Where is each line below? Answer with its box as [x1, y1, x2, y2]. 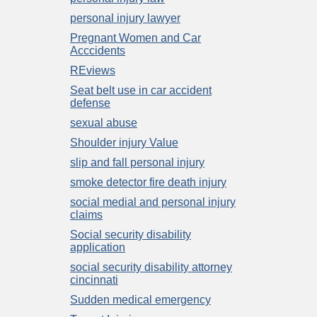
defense [70, 96, 110, 109]
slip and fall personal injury [70, 156, 204, 168]
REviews [70, 64, 115, 76]
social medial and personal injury [70, 195, 236, 208]
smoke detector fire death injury [70, 175, 226, 188]
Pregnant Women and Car [70, 31, 201, 44]
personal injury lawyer [70, 11, 180, 24]
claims [70, 208, 103, 221]
